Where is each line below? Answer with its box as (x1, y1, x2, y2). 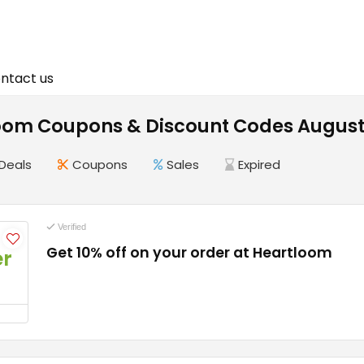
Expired (238, 156, 280, 173)
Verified (55, 222, 86, 232)
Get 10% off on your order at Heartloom (46, 243, 332, 262)
